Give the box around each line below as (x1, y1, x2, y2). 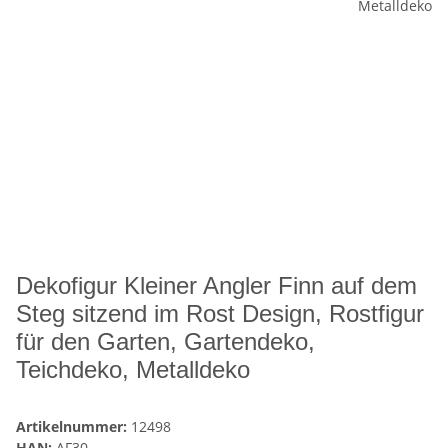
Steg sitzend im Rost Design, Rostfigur (16, 300, 424, 328)
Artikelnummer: (16, 417, 131, 437)
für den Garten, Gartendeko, (16, 328, 315, 356)
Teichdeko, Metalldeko (16, 356, 250, 384)
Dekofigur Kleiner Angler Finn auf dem (16, 272, 417, 300)
